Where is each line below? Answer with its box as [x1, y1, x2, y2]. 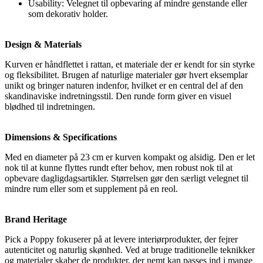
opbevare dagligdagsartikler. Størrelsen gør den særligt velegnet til [5, 173, 248, 184]
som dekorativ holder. [28, 9, 108, 19]
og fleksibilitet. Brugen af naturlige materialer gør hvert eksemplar [5, 70, 248, 80]
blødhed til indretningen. [5, 102, 95, 112]
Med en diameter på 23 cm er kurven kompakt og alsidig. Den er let [5, 152, 255, 163]
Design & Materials [5, 39, 82, 50]
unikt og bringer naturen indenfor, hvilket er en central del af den [5, 80, 243, 91]
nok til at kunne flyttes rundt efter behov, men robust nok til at [5, 163, 232, 173]
